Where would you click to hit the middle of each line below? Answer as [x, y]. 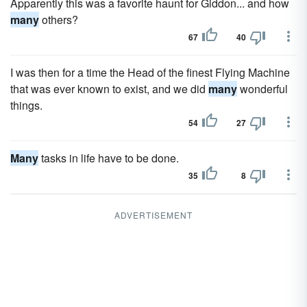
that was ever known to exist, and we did [109, 89]
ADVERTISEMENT [153, 215]
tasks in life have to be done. [109, 158]
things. [26, 105]
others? [59, 20]
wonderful [262, 89]
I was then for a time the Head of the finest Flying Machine [150, 72]
